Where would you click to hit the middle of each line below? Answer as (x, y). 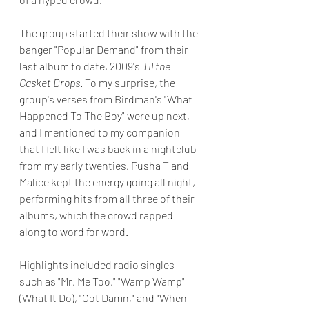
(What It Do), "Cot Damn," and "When (104, 297)
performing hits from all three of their (108, 198)
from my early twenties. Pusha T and (105, 165)
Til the (157, 66)
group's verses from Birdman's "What (107, 99)
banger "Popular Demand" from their (105, 49)
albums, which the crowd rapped (97, 215)
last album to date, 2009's (81, 66)
